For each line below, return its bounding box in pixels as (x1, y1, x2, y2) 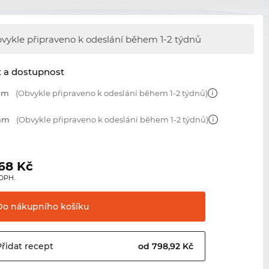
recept (22, 241, 54, 252)
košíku (58, 201, 89, 213)
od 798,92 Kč (138, 241, 196, 252)
